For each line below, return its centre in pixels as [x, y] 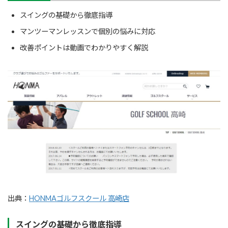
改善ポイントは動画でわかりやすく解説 [84, 48]
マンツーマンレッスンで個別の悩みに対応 [88, 32]
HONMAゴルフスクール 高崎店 [79, 198]
